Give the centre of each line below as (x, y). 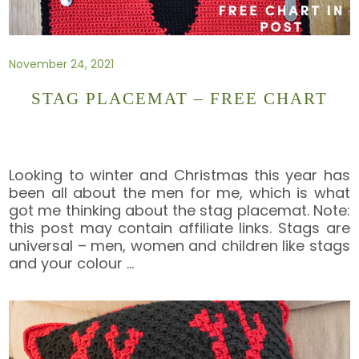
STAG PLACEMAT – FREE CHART (179, 99)
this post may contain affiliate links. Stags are (179, 228)
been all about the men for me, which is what (179, 192)
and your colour (68, 263)
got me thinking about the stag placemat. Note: (179, 210)
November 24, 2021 (62, 64)
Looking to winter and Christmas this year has (179, 175)
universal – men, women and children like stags (179, 245)
